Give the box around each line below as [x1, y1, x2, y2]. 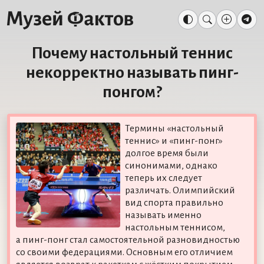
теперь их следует [125, 172, 203, 183]
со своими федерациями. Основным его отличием [15, 246, 233, 258]
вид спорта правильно [125, 197, 224, 208]
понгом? [102, 83, 162, 101]
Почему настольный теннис [31, 44, 233, 62]
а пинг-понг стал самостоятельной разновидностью [15, 234, 240, 245]
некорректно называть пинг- [25, 64, 239, 82]
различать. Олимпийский [125, 184, 236, 196]
